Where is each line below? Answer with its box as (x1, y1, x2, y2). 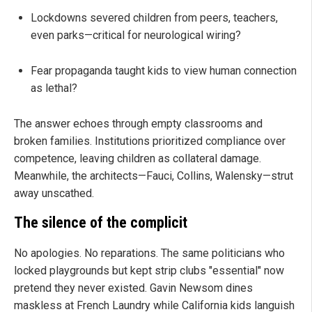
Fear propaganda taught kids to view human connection (31, 64, 297, 78)
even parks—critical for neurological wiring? (31, 29, 241, 42)
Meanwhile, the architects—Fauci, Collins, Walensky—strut (14, 169, 293, 183)
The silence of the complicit (14, 214, 187, 232)
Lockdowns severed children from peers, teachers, (31, 11, 278, 25)
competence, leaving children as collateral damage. (14, 152, 261, 166)
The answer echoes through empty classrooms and (14, 117, 263, 131)
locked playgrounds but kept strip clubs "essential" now (14, 263, 284, 277)
